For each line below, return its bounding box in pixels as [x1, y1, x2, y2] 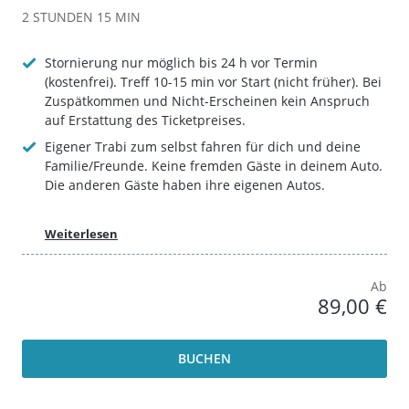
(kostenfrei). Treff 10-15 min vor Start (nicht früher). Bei [45, 73, 382, 90]
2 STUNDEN [22, 8, 93, 26]
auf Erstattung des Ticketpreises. [45, 111, 246, 129]
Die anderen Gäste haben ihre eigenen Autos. [45, 176, 325, 194]
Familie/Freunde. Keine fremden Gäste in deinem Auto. [45, 157, 383, 174]
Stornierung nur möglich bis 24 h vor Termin [45, 54, 318, 71]
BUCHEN [178, 349, 231, 367]
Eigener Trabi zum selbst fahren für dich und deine [45, 138, 361, 155]
